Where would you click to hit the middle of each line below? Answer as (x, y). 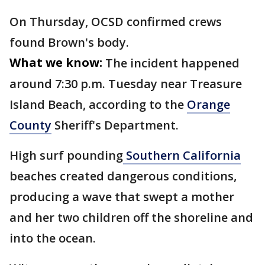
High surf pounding (66, 155)
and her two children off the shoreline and (131, 217)
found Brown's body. (69, 42)
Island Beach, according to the (98, 104)
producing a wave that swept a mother (122, 197)
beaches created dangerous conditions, (123, 176)
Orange (209, 104)
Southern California (182, 155)
